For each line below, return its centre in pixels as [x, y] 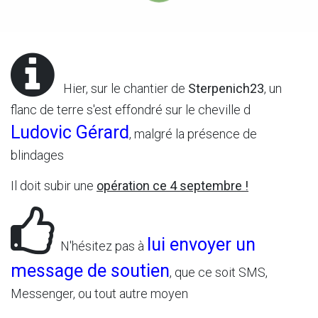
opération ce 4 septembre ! [172, 185]
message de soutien [90, 270]
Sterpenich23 [226, 88]
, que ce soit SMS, [219, 272]
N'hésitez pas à [101, 246]
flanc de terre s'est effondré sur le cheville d [131, 109]
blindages [39, 155]
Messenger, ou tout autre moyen [99, 293]
